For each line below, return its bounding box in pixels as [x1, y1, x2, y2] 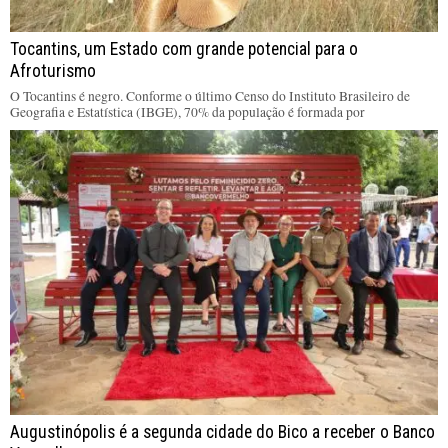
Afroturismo [10, 61, 96, 82]
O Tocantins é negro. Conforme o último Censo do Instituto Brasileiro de [10, 87, 410, 106]
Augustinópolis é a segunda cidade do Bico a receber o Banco [10, 422, 435, 443]
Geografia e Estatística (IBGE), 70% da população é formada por [10, 103, 365, 122]
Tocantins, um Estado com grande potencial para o [10, 39, 358, 60]
